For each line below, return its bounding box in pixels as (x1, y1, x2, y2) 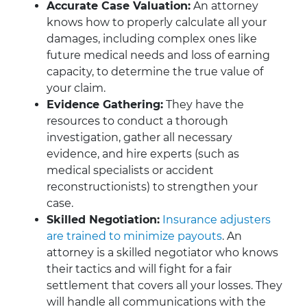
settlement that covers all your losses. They (47, 279, 282, 293)
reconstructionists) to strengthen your (47, 180, 258, 194)
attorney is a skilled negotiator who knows (47, 246, 278, 260)
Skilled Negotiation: (47, 213, 160, 227)
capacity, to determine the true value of (47, 65, 263, 79)
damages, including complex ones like (47, 32, 257, 46)
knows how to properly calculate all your (47, 16, 267, 29)
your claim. (47, 82, 106, 95)
